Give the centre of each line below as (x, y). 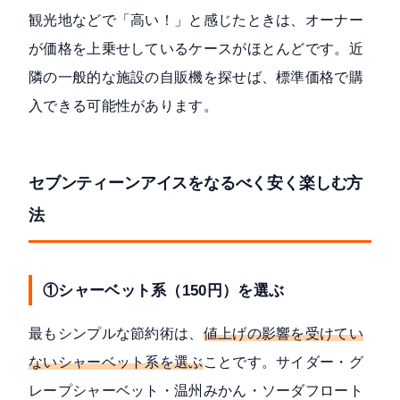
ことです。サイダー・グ (283, 362)
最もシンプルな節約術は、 (116, 334)
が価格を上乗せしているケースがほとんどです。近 (196, 49)
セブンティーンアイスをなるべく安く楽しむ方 (196, 183)
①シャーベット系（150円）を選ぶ (164, 291)
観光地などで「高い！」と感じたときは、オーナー (196, 21)
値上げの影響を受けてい (283, 334)
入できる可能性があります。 (123, 106)
